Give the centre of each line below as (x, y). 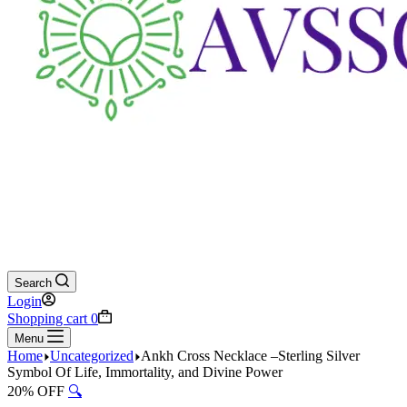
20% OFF (36, 391)
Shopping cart (47, 318)
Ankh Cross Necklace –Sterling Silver (250, 356)
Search (33, 283)
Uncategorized (92, 356)
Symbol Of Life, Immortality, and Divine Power (145, 372)
